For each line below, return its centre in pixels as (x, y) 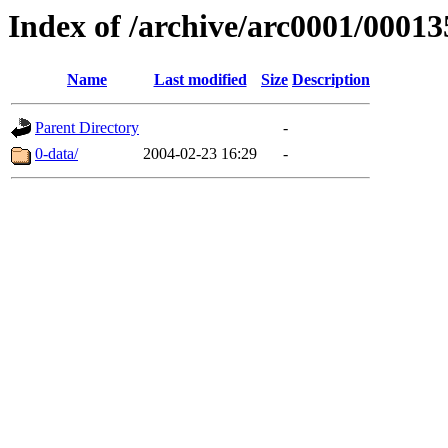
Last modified (200, 80)
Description (331, 80)
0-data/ (56, 154)
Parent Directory (87, 128)
